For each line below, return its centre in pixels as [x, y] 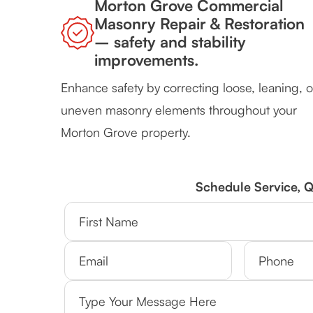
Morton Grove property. [126, 132]
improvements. [146, 60]
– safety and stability [170, 42]
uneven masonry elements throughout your [179, 110]
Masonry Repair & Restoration [199, 24]
